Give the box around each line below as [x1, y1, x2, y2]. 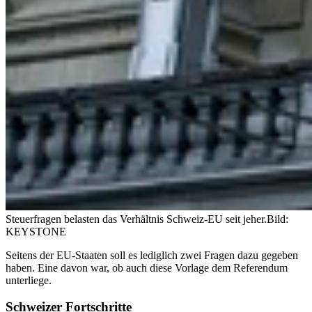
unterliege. [6, 274, 52, 286]
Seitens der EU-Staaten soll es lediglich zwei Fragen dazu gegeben [6, 249, 298, 261]
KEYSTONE [6, 225, 66, 237]
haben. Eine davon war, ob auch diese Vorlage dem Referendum [6, 261, 288, 274]
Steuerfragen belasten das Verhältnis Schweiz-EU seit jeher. [6, 212, 267, 225]
